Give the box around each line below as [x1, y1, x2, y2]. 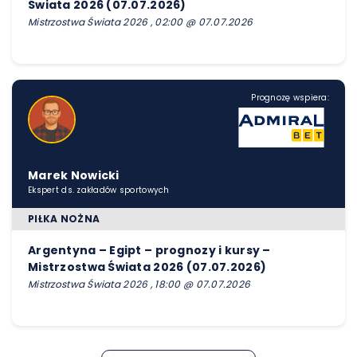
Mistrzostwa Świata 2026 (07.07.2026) [28, 258, 267, 275]
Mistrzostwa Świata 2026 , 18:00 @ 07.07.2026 [28, 277, 251, 291]
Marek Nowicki [28, 167, 120, 183]
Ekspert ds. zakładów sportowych [28, 183, 170, 196]
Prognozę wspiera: [251, 91, 329, 104]
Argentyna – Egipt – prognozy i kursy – [28, 241, 271, 258]
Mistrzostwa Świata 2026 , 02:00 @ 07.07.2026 [28, 14, 253, 29]
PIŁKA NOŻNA [28, 211, 100, 226]
